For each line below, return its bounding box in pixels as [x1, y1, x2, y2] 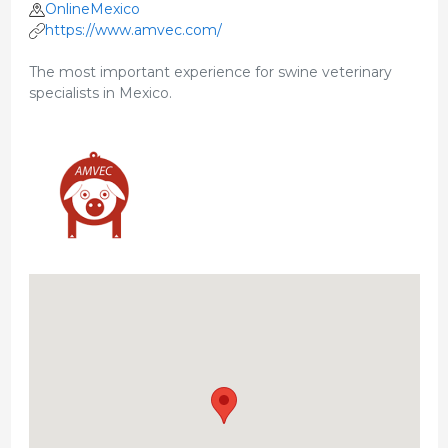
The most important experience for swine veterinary [28, 63, 392, 82]
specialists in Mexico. [28, 84, 172, 103]
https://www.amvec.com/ [44, 21, 222, 40]
